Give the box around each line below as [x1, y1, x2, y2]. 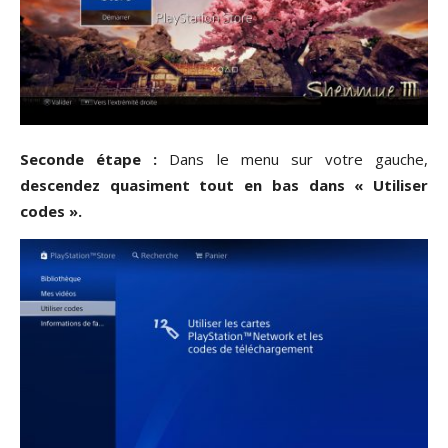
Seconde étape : [20, 149, 158, 170]
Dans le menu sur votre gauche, [157, 149, 428, 170]
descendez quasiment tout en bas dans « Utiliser [20, 175, 428, 196]
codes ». [20, 201, 82, 222]
